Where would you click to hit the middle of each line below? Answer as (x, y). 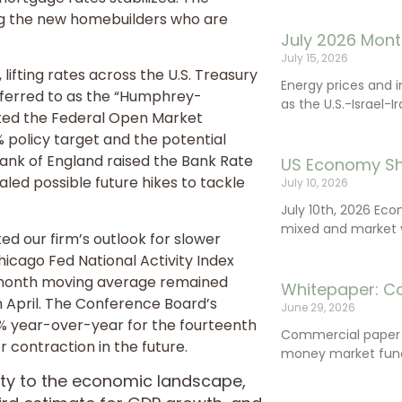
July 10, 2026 (315, 183)
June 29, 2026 (319, 307)
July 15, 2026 (315, 58)
